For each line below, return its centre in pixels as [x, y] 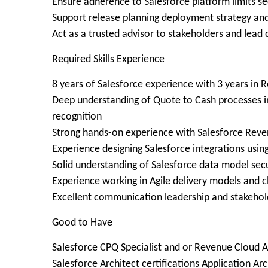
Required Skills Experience [108, 60]
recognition [77, 117]
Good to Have [82, 223]
